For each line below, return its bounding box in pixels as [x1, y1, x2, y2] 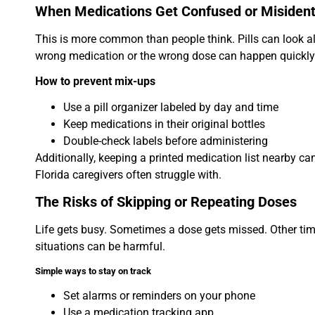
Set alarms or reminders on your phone [63, 288, 255, 302]
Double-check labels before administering [63, 134, 268, 148]
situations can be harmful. [35, 240, 165, 254]
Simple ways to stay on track [35, 265, 151, 276]
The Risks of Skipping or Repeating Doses [35, 193, 297, 211]
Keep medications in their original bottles [63, 117, 265, 131]
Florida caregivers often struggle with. [35, 168, 221, 182]
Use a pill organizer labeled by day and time [63, 101, 278, 115]
